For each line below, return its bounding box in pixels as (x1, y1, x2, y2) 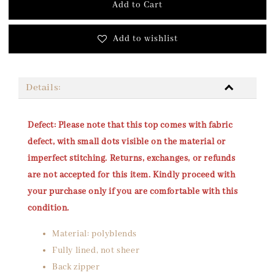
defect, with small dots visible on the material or (28, 136, 227, 147)
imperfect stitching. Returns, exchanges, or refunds (28, 153, 236, 164)
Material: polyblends (52, 228, 137, 239)
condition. (28, 203, 69, 214)
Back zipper (52, 261, 100, 273)
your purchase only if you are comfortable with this (28, 186, 238, 197)
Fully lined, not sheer (52, 245, 140, 256)
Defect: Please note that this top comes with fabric (28, 120, 233, 131)
